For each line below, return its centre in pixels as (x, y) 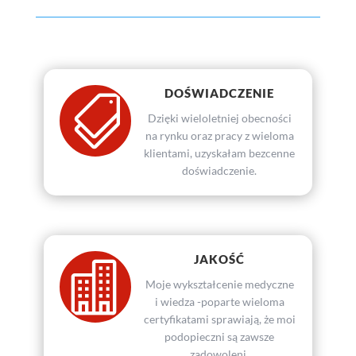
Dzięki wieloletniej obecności (219, 118)
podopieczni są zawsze (220, 337)
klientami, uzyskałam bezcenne (220, 153)
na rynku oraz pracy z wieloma (219, 136)
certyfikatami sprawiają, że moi (219, 319)
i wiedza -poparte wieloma (219, 302)
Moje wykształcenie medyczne (219, 284)
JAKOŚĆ (220, 259)
